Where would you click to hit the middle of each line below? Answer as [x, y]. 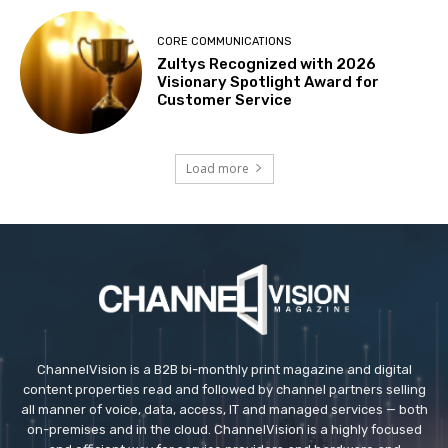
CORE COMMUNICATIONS [224, 41]
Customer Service [225, 99]
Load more [217, 168]
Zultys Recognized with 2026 [267, 63]
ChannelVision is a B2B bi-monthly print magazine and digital [224, 370]
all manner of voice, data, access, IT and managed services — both [224, 410]
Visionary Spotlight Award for [268, 81]
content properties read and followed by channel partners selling [224, 390]
